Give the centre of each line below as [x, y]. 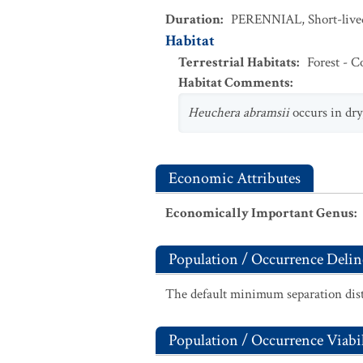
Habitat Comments [234, 83]
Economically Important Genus [260, 213]
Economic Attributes [235, 178]
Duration [193, 19]
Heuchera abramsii [239, 113]
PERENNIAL [266, 19]
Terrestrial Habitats [237, 62]
